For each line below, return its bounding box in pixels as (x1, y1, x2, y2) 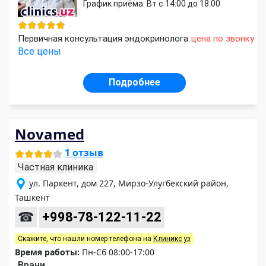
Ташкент (15, 192, 50, 204)
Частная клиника (18, 161, 93, 173)
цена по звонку (191, 33, 254, 45)
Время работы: (15, 246, 80, 258)
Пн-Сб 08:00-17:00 (80, 246, 154, 258)
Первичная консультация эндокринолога (18, 33, 188, 45)
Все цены (18, 46, 61, 58)
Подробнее (109, 77, 160, 88)
